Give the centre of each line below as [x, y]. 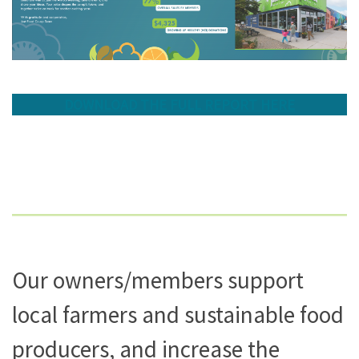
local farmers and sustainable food [178, 314]
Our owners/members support [158, 280]
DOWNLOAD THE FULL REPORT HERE [179, 104]
